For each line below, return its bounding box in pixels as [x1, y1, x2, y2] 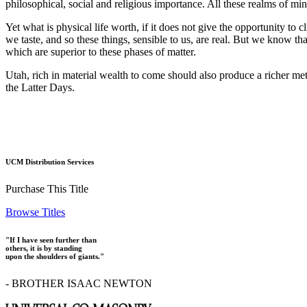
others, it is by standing [5, 243, 82, 252]
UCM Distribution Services [5, 158, 94, 167]
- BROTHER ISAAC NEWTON [5, 277, 152, 289]
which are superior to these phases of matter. [5, 46, 196, 58]
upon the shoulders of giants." [5, 251, 104, 260]
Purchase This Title [5, 182, 88, 195]
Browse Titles [5, 206, 65, 218]
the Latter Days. [5, 82, 75, 94]
